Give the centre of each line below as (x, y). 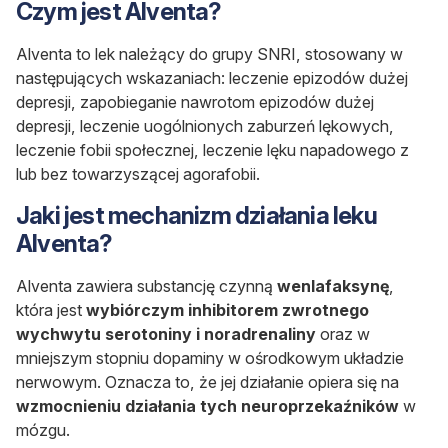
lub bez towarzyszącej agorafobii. (138, 174)
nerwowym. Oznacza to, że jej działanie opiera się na (207, 382)
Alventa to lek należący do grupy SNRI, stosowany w (209, 54)
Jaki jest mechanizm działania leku (196, 216)
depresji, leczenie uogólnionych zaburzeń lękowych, (205, 126)
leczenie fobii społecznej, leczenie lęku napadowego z (212, 150)
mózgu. (43, 430)
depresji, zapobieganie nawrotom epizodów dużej (195, 102)
